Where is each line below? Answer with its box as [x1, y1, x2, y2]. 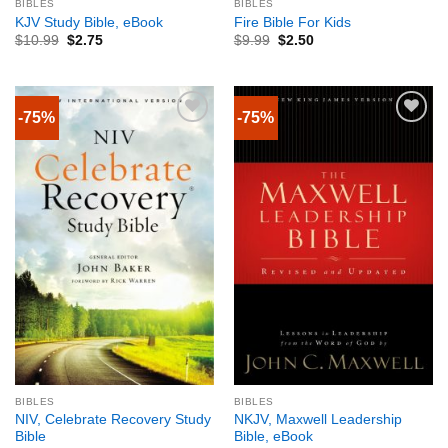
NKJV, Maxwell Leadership [233, 411, 402, 427]
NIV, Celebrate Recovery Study [14, 411, 211, 427]
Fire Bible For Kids [233, 14, 351, 30]
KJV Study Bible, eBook [14, 14, 163, 30]
